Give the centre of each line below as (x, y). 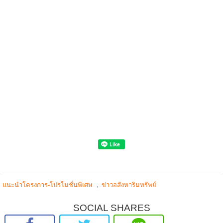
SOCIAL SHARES (111, 208)
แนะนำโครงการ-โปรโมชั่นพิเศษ (48, 185)
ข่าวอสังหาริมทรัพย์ (129, 185)
